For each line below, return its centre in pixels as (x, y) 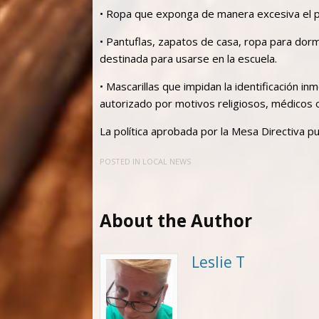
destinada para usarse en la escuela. (188, 58)
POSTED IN (121, 162)
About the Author (176, 221)
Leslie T (218, 262)
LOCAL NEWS (167, 162)
